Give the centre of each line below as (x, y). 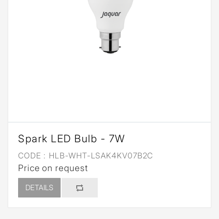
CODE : (32, 155)
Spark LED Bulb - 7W (72, 139)
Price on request (53, 168)
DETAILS (39, 187)
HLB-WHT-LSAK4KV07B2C (100, 155)
